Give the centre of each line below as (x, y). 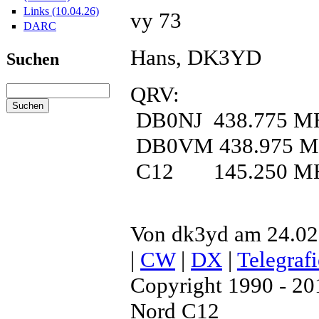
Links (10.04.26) (61, 11)
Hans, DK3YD (196, 57)
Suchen (33, 59)
